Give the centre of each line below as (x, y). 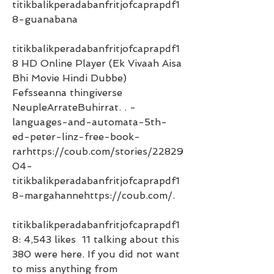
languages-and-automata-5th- (90, 122)
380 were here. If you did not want (96, 254)
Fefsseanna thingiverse (67, 93)
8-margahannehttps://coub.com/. (95, 195)
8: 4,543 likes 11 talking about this (96, 239)
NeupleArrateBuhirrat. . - (74, 107)
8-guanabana (46, 19)
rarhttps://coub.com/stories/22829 (98, 151)
